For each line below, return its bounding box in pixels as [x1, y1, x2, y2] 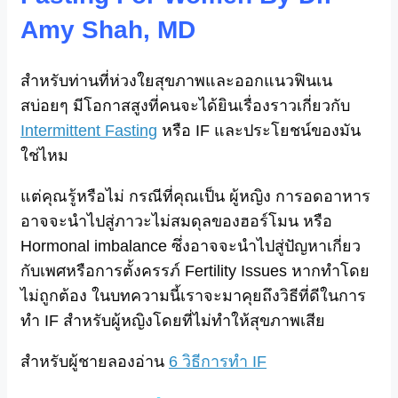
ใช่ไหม [20, 146, 68, 164]
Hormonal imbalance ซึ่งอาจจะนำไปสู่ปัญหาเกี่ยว [20, 236, 361, 255]
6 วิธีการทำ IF [169, 352, 267, 370]
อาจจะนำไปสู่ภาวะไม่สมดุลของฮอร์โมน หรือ [20, 211, 332, 230]
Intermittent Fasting [20, 121, 157, 139]
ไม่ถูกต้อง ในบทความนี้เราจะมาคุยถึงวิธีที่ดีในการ [20, 286, 366, 305]
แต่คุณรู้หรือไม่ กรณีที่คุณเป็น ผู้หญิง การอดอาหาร [20, 187, 370, 205]
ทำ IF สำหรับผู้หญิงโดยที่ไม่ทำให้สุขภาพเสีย [20, 311, 325, 330]
